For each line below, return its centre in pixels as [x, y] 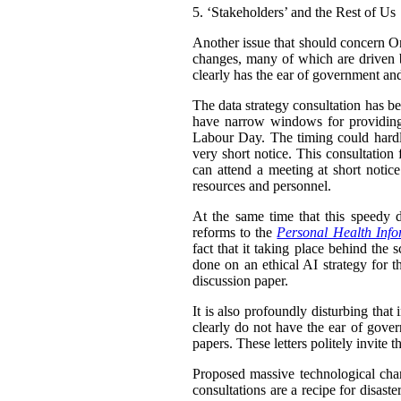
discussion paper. [240, 280]
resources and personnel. [262, 185]
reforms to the [235, 232]
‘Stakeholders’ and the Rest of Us [301, 12]
